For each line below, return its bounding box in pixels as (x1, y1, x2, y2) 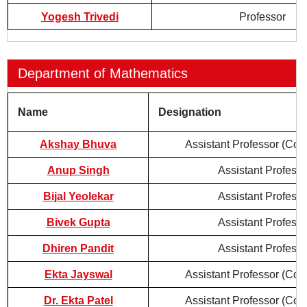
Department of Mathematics (18, 66, 188, 81)
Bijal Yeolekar (42, 191, 114, 202)
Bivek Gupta (46, 217, 110, 228)
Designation (158, 106, 221, 118)
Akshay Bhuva (40, 138, 116, 150)
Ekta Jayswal (44, 269, 112, 280)
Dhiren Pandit (42, 243, 114, 254)
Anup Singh (47, 164, 110, 176)
